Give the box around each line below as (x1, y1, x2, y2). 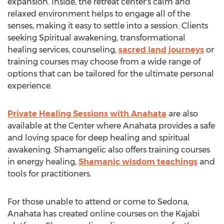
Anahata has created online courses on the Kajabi (7, 209, 199, 218)
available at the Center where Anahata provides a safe (7, 121, 215, 130)
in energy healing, (7, 157, 78, 166)
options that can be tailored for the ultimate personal (7, 69, 214, 78)
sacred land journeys (118, 45, 204, 54)
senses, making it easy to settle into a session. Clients (7, 21, 208, 30)
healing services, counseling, (7, 45, 118, 54)
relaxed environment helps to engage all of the (7, 9, 190, 18)
